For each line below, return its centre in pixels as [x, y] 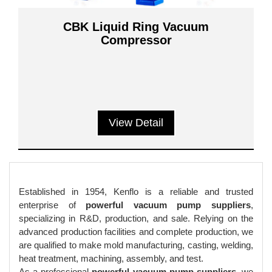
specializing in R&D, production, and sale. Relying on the [136, 218]
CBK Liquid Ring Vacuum [136, 27]
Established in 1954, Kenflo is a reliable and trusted [136, 192]
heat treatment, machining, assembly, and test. [111, 258]
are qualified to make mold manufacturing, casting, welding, [136, 245]
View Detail [136, 123]
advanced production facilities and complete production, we [136, 232]
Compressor [136, 40]
